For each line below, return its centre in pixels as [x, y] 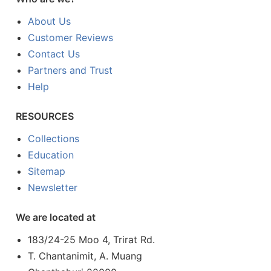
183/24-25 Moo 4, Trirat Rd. [92, 240]
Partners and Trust [70, 70]
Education [51, 155]
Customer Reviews [71, 38]
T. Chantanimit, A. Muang [85, 256]
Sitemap [47, 171]
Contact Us [54, 54]
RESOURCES [44, 116]
